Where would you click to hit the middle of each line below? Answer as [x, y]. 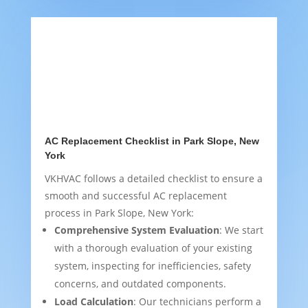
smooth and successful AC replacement [135, 196]
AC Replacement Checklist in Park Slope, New [152, 141]
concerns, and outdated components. [140, 284]
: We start [241, 230]
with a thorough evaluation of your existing [153, 248]
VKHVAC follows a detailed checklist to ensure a [153, 179]
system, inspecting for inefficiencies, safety [152, 266]
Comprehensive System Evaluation [136, 230]
